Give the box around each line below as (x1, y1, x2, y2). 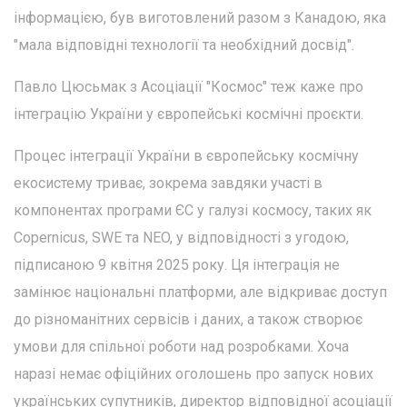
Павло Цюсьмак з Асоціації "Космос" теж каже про (14, 77, 363, 95)
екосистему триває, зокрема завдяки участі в (14, 174, 323, 192)
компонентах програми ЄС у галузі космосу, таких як (14, 201, 372, 219)
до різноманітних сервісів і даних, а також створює (14, 310, 362, 328)
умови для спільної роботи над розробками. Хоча (14, 337, 349, 355)
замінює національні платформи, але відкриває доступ (14, 283, 387, 301)
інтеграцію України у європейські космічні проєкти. (14, 104, 363, 123)
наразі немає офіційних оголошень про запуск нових (14, 364, 373, 382)
